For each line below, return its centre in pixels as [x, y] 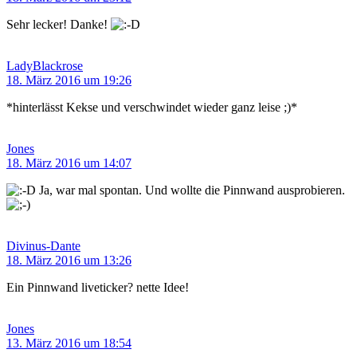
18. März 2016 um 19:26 [69, 80]
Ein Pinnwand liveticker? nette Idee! [98, 288]
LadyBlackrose [45, 66]
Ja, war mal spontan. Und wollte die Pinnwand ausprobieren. [190, 190]
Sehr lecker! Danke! [59, 25]
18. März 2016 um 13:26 [69, 261]
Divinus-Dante [43, 246]
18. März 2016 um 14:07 [69, 163]
